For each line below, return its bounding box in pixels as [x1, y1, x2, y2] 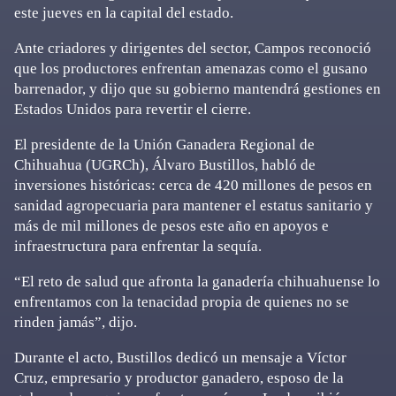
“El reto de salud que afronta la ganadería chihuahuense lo [14, 273, 380, 290]
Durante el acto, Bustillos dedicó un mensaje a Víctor [14, 349, 346, 366]
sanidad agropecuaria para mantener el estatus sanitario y [14, 197, 373, 214]
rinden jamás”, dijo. [14, 314, 137, 331]
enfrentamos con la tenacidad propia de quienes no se [14, 293, 349, 310]
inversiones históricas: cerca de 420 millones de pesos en [14, 177, 372, 194]
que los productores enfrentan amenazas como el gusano [14, 60, 368, 77]
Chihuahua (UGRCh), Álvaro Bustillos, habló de [14, 156, 316, 173]
